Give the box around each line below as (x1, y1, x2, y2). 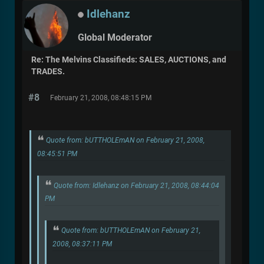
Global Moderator (78, 31, 152, 43)
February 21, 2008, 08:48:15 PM (50, 93, 151, 102)
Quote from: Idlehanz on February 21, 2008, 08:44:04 (54, 181, 219, 190)
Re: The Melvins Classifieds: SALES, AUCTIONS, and (31, 54, 226, 65)
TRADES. (31, 66, 65, 77)
